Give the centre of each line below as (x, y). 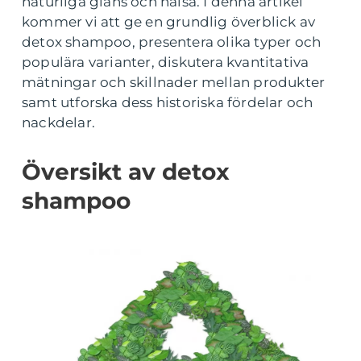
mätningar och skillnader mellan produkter (174, 82)
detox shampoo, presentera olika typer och (172, 42)
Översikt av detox (126, 172)
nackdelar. (58, 122)
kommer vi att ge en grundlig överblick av (169, 22)
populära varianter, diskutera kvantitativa (166, 62)
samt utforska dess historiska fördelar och (168, 102)
